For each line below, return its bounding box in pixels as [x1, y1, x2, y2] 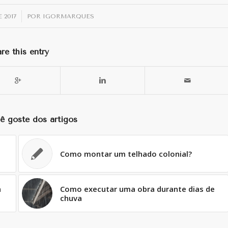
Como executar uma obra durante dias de [60, 183, 215, 194]
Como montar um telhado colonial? [60, 148, 192, 159]
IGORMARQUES [43, 12, 95, 20]
